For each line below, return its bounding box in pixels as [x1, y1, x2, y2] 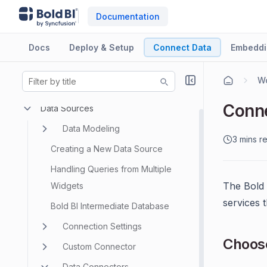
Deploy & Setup [69, 42, 134, 52]
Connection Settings [63, 221, 142, 231]
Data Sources [41, 103, 94, 113]
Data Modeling [63, 123, 120, 133]
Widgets [51, 181, 83, 191]
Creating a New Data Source [51, 144, 163, 154]
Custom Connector [63, 241, 136, 252]
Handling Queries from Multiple [51, 164, 172, 174]
